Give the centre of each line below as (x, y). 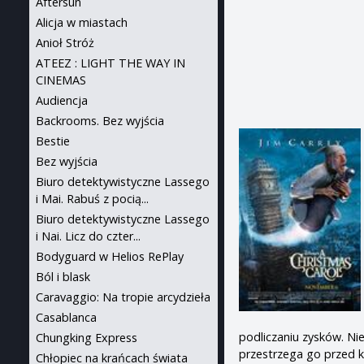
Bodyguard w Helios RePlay (110, 256)
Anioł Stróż (65, 43)
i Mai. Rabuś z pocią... (92, 199)
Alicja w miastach (82, 22)
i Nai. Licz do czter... (88, 236)
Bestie (53, 141)
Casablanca (66, 317)
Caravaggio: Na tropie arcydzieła (123, 297)
